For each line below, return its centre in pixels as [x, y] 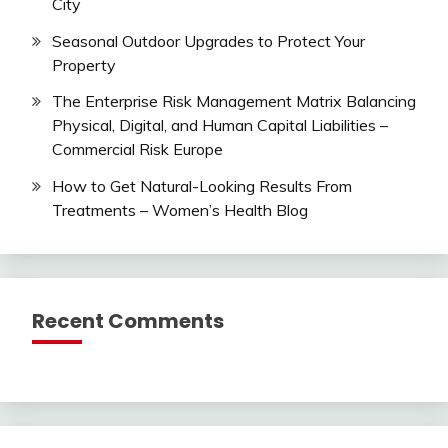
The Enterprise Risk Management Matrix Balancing [234, 101]
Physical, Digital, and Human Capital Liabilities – [220, 125]
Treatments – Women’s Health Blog [180, 210]
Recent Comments [128, 321]
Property [84, 64]
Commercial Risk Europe [137, 149]
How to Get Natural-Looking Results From [202, 186]
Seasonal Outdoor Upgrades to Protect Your [208, 40]
